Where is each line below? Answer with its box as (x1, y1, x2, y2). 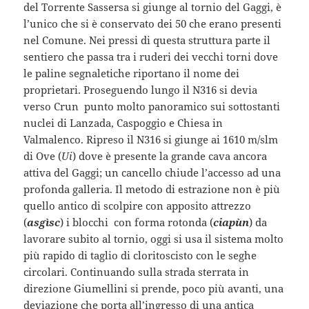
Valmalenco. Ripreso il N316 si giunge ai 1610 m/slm (23, 132, 279, 146)
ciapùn (213, 215, 250, 229)
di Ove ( (23, 148, 62, 163)
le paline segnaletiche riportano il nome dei (23, 66, 240, 80)
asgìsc (27, 215, 61, 229)
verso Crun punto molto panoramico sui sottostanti (23, 99, 281, 113)
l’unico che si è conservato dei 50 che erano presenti (23, 16, 282, 30)
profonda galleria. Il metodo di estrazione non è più (23, 181, 281, 196)
